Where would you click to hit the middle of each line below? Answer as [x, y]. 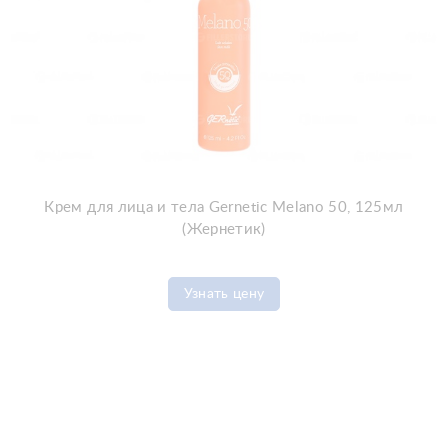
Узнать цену [224, 294]
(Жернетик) [224, 229]
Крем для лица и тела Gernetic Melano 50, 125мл [224, 207]
